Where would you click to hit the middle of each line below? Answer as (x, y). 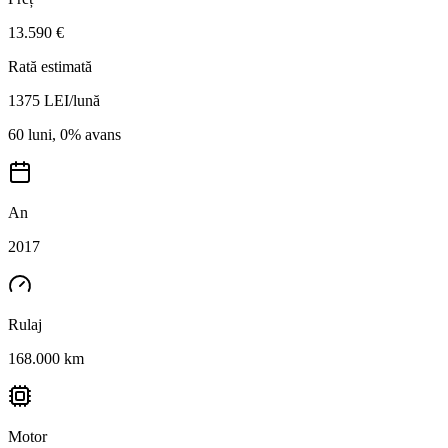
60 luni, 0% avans (64, 134)
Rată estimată (50, 66)
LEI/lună (72, 100)
